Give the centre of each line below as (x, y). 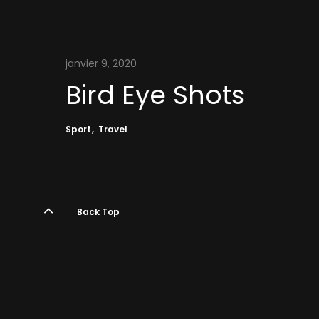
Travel (113, 129)
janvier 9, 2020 (101, 63)
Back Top (98, 212)
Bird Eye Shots (155, 95)
